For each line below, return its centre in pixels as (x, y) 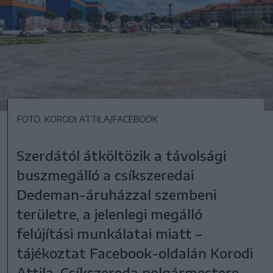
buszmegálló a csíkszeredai (105, 175)
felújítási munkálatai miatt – (109, 233)
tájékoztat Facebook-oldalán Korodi (135, 253)
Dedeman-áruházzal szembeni (117, 194)
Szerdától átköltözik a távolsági (122, 155)
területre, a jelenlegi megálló (110, 214)
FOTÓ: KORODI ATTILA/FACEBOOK (87, 119)
